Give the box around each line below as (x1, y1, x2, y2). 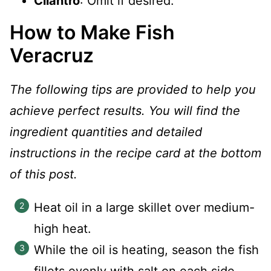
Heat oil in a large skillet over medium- (34, 200, 255, 215)
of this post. (10, 167, 77, 181)
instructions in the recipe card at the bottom (10, 146, 261, 160)
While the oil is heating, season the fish (34, 243, 259, 257)
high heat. (34, 221, 91, 236)
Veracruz (10, 44, 94, 67)
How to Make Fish (10, 21, 175, 44)
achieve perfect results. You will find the (10, 103, 240, 118)
